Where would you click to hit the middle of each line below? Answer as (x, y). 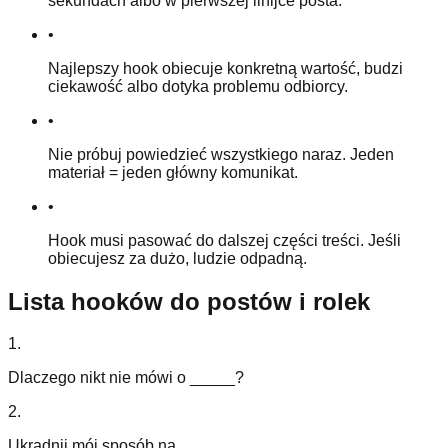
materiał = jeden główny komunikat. (173, 172)
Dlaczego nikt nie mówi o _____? (126, 378)
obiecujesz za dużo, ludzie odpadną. (177, 258)
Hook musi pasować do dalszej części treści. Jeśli (224, 240)
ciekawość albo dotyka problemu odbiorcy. (198, 86)
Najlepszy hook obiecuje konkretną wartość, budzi (225, 68)
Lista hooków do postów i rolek (189, 301)
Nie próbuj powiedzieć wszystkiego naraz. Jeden (221, 154)
